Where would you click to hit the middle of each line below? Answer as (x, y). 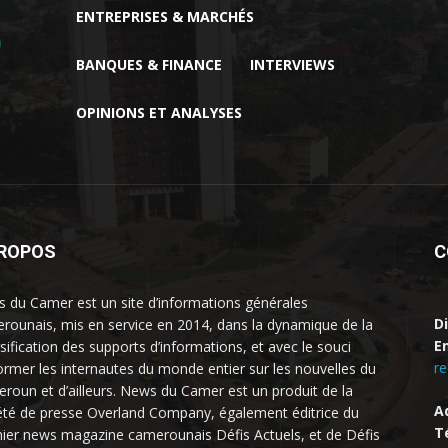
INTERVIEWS (292, 64)
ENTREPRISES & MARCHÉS (165, 16)
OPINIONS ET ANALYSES (159, 112)
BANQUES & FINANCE (149, 64)
